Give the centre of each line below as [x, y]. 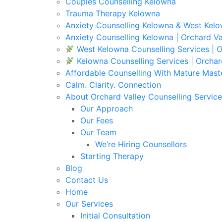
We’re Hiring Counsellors [141, 144]
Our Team [98, 132]
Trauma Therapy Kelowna [113, 13]
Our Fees [97, 120]
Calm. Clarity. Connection [113, 85]
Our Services [89, 204]
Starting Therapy [112, 156]
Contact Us [87, 180]
